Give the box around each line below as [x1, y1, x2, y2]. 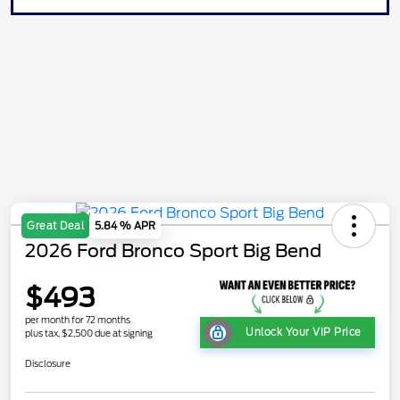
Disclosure [25, 358, 71, 370]
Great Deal [27, 219, 84, 232]
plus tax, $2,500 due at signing [25, 328, 153, 339]
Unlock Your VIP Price [246, 326, 362, 339]
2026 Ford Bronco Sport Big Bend [25, 239, 321, 262]
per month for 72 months [25, 314, 130, 326]
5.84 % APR [95, 219, 155, 232]
